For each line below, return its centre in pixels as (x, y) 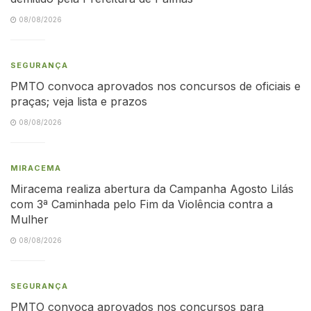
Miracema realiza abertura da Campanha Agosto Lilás (152, 188)
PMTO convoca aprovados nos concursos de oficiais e (155, 86)
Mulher (30, 219)
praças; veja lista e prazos (79, 101)
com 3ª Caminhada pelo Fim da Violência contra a (142, 204)
